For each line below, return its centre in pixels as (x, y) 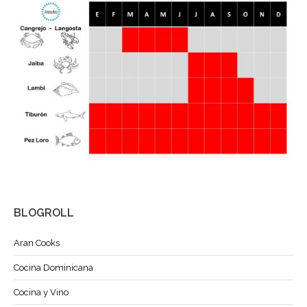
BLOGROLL (44, 212)
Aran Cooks (37, 243)
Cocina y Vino (41, 292)
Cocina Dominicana (53, 267)
